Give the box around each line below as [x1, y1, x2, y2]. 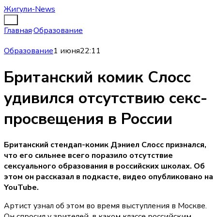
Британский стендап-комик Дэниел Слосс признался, [4, 139, 206, 151]
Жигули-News [4, 4, 55, 15]
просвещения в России [4, 108, 172, 129]
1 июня [53, 46, 80, 57]
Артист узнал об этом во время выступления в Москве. [4, 201, 207, 212]
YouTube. [4, 182, 39, 193]
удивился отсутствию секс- [4, 87, 207, 108]
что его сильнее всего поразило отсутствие [4, 150, 173, 161]
